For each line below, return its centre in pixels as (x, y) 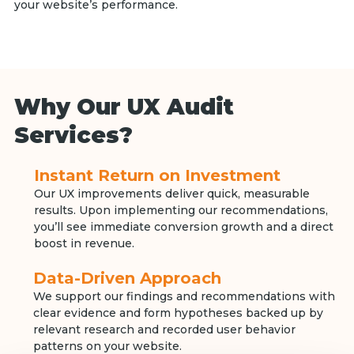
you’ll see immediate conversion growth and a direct (183, 227)
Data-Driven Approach (128, 279)
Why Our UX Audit (124, 107)
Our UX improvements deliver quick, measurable (171, 194)
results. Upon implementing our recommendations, (181, 211)
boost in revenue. (84, 244)
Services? (73, 136)
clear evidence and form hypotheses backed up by (179, 313)
